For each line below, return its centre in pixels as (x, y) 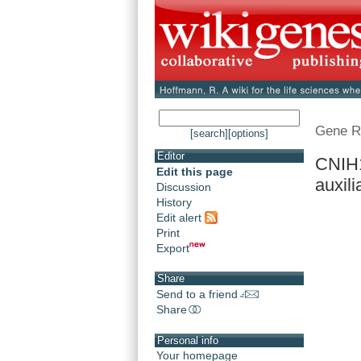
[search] (209, 134)
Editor (171, 156)
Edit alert (180, 217)
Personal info (188, 340)
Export (173, 248)
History (174, 203)
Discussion (184, 187)
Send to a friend (197, 295)
